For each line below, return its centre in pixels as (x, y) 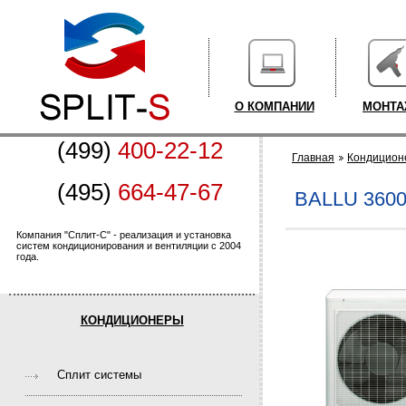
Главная (313, 158)
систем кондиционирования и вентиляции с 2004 (129, 246)
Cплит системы (100, 375)
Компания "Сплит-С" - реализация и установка (124, 235)
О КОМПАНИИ (274, 106)
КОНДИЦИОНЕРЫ (132, 320)
